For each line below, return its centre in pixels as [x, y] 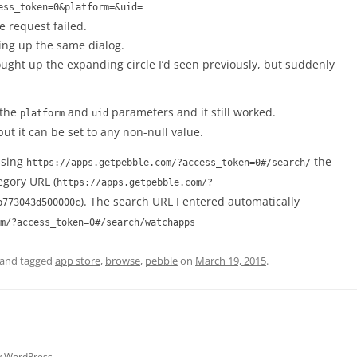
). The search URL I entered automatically [190, 201]
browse [123, 261]
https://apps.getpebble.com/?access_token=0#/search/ [169, 163]
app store [78, 261]
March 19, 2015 [231, 261]
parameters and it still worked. [192, 112]
